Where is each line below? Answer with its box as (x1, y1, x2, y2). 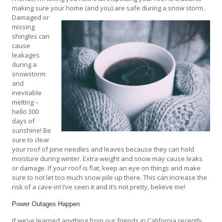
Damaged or (12, 12, 50, 22)
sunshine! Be (12, 125, 52, 135)
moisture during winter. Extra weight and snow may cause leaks (12, 154, 203, 163)
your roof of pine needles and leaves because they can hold (12, 144, 195, 154)
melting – (12, 97, 39, 107)
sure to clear (12, 135, 50, 144)
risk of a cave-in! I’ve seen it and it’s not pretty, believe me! (12, 182, 186, 191)
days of (12, 116, 35, 125)
